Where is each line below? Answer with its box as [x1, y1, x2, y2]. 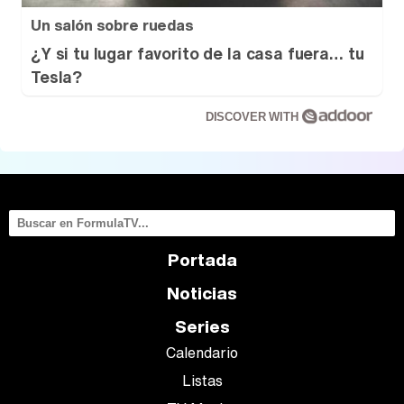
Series [174, 314, 230, 339]
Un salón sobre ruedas [31, 14, 194, 36]
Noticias [167, 280, 237, 306]
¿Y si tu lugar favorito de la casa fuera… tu [31, 41, 364, 65]
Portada [167, 247, 237, 272]
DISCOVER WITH [205, 110, 302, 124]
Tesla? [31, 65, 83, 88]
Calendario [166, 342, 238, 363]
